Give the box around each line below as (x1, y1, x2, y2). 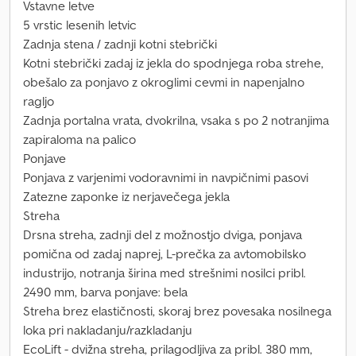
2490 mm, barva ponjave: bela (23, 284, 188, 300)
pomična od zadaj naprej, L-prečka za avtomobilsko (23, 246, 306, 261)
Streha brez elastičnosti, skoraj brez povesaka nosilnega (23, 303, 331, 319)
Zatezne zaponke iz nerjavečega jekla (23, 188, 230, 204)
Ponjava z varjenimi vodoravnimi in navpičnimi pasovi (23, 169, 308, 185)
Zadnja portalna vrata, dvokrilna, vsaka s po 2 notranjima (23, 112, 329, 128)
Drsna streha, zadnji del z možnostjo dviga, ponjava (23, 226, 302, 242)
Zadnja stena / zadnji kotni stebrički (23, 36, 217, 52)
